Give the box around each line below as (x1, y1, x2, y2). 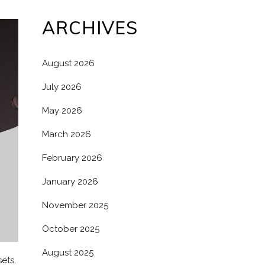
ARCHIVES (42, 17, 138, 39)
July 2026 (42, 82, 82, 92)
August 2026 (42, 58, 95, 69)
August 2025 (42, 247, 93, 258)
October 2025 (42, 224, 99, 234)
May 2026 (42, 105, 82, 116)
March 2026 (42, 129, 91, 140)
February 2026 (42, 153, 102, 163)
